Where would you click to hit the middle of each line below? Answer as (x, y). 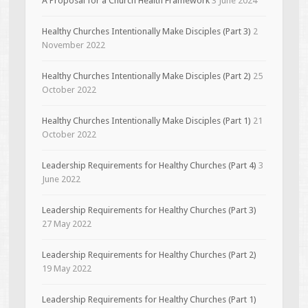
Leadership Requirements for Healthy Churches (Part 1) (150, 299)
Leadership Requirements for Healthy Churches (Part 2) (150, 254)
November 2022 (74, 45)
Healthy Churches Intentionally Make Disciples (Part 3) (147, 31)
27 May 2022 (67, 223)
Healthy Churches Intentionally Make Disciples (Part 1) (147, 120)
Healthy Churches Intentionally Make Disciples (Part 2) (147, 76)
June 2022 (62, 179)
